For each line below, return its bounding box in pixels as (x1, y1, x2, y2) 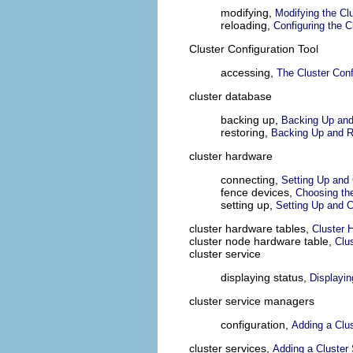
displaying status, (221, 271, 310, 284)
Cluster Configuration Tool (189, 43, 318, 56)
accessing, (221, 66, 277, 80)
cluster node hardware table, (189, 235, 335, 248)
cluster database (189, 90, 272, 103)
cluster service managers (189, 295, 314, 308)
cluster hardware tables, (189, 222, 312, 236)
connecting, (221, 173, 281, 187)
